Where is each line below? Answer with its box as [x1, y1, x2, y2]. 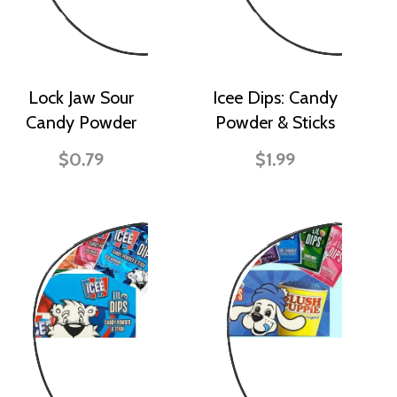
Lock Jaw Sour [27, 86, 134, 108]
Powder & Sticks [214, 111, 335, 133]
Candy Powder [25, 111, 136, 133]
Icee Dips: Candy [212, 86, 338, 108]
